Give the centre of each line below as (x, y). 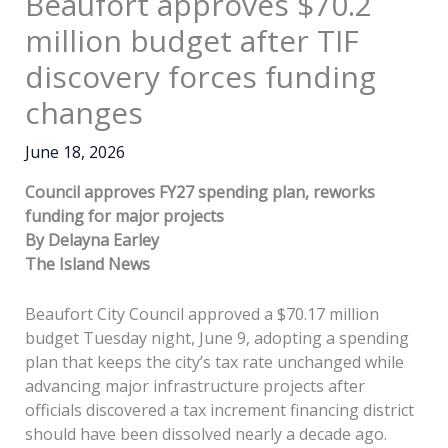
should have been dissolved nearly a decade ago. (205, 433)
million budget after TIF (191, 41)
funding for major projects (124, 216)
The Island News (87, 264)
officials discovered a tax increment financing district (219, 409)
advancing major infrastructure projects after (194, 385)
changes (83, 113)
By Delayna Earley (91, 240)
